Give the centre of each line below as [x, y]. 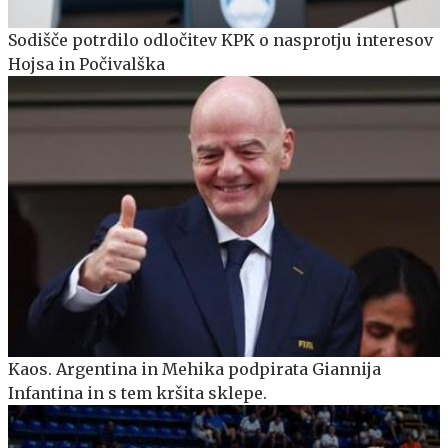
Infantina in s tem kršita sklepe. [137, 392]
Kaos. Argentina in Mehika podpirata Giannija [194, 368]
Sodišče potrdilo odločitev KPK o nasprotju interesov [220, 40]
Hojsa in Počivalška [86, 64]
